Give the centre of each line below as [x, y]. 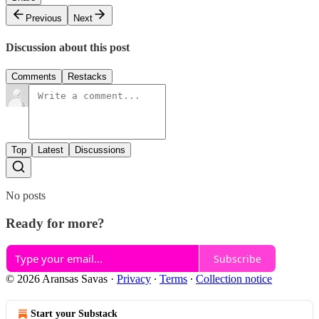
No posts [26, 195]
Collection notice [234, 279]
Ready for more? [55, 223]
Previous [44, 19]
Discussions [100, 150]
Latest [51, 150]
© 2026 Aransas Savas [57, 279]
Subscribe [237, 258]
